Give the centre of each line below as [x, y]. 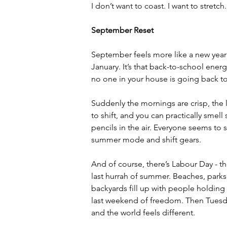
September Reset [122, 30]
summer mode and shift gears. [146, 140]
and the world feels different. [143, 213]
